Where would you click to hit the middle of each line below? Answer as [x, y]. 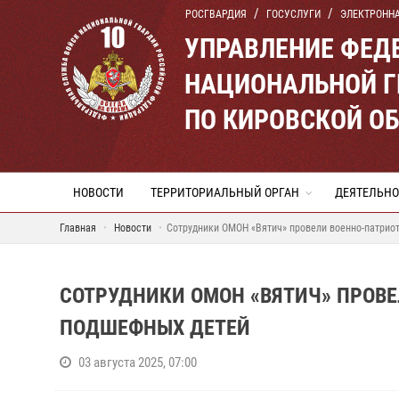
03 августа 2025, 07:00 [138, 362]
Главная [78, 228]
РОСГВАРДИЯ [216, 14]
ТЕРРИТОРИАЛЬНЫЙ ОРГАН [225, 192]
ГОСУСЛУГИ [293, 14]
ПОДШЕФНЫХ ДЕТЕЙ [155, 328]
